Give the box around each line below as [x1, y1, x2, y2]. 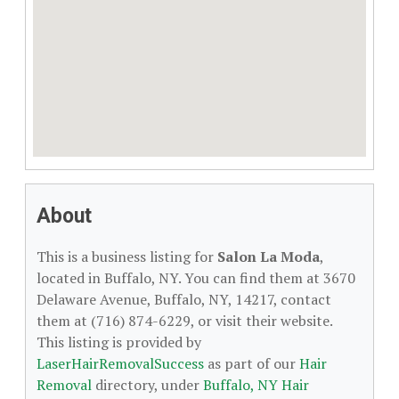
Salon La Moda [217, 247, 320, 266]
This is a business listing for [37, 247, 217, 266]
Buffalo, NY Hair [203, 375, 309, 395]
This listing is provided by [37, 332, 201, 352]
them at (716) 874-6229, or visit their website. [37, 311, 332, 330]
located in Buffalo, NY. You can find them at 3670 [37, 268, 355, 288]
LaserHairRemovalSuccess [37, 354, 204, 373]
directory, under [92, 375, 203, 395]
